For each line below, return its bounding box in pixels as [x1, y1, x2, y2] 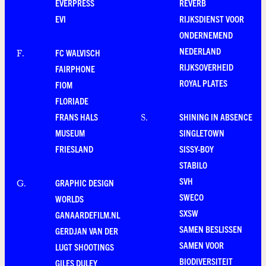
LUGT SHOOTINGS [55, 241, 114, 253]
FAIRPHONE [55, 63, 95, 75]
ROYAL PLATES [179, 77, 227, 89]
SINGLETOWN [179, 127, 224, 139]
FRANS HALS [55, 111, 98, 123]
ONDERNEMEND [179, 29, 233, 41]
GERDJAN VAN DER [55, 225, 118, 237]
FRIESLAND [55, 143, 93, 155]
